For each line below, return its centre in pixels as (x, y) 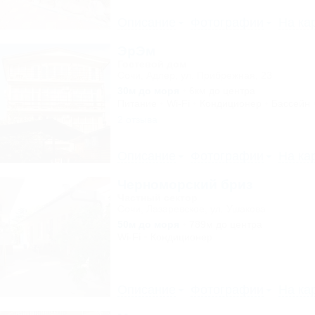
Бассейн (290, 103)
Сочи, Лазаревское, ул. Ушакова (191, 209)
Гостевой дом (152, 64)
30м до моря (148, 91)
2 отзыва (137, 120)
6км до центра (222, 91)
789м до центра (225, 224)
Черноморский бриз (185, 185)
